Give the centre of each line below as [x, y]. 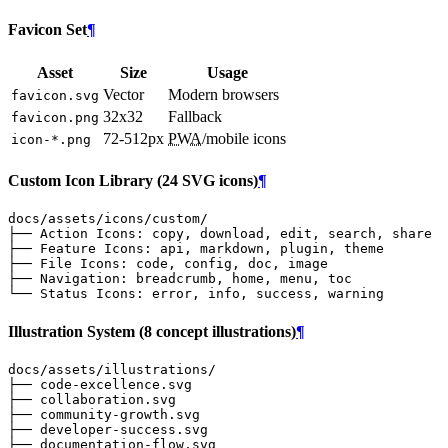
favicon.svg [55, 95]
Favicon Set [47, 30]
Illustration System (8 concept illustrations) [152, 331]
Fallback [195, 116]
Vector [123, 94]
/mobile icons [244, 138]
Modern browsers [223, 94]
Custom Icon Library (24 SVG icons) [133, 180]
